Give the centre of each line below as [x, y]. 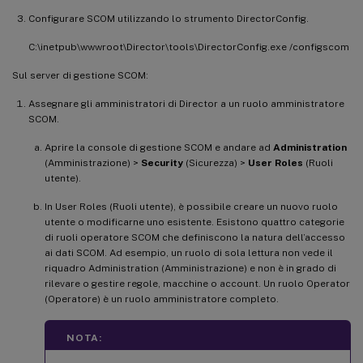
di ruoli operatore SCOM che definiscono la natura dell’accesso [195, 237]
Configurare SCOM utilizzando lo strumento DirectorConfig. [169, 19]
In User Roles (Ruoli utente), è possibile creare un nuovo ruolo [191, 207]
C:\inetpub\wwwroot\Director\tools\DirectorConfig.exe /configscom [189, 47]
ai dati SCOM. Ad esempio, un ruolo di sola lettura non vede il [189, 253]
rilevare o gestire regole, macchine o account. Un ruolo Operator [197, 284]
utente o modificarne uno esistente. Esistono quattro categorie [194, 222]
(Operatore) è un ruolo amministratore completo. [162, 299]
